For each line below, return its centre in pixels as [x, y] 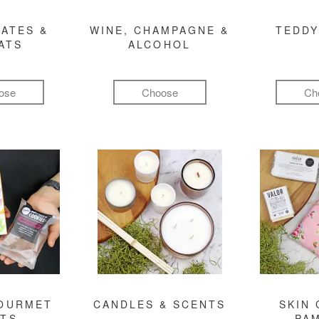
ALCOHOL [159, 44]
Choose [159, 92]
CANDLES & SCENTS [159, 304]
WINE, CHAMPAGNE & [159, 30]
